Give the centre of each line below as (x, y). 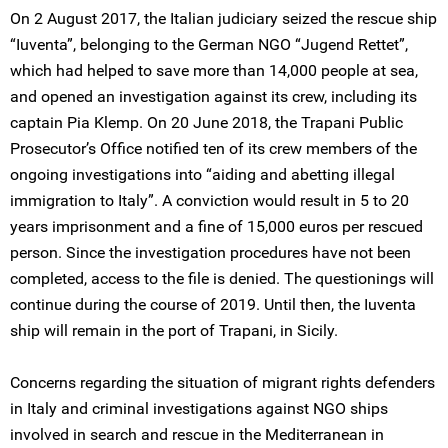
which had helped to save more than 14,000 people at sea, (214, 70)
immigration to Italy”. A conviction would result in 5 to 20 (209, 200)
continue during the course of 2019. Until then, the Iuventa (213, 304)
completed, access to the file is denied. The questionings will (222, 278)
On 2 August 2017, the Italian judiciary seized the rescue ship (223, 18)
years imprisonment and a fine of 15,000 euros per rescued (216, 226)
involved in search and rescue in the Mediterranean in (197, 434)
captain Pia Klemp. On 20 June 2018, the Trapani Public (206, 122)
